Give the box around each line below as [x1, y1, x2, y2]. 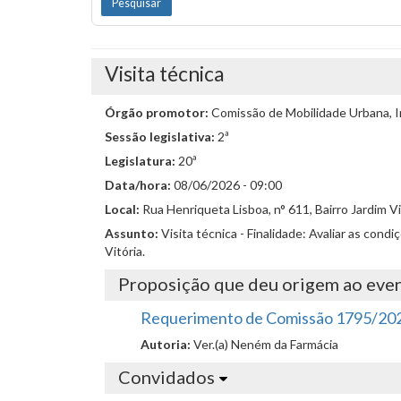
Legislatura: [105, 153, 178, 168]
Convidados [118, 366, 215, 388]
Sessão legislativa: [105, 129, 218, 144]
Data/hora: [105, 177, 174, 192]
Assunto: [105, 226, 161, 241]
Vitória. [105, 243, 145, 259]
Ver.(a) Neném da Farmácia [193, 337, 338, 352]
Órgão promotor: [105, 105, 211, 120]
